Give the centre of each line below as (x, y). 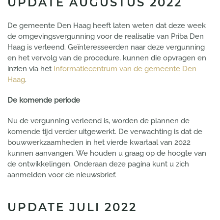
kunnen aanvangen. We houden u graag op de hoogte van (107, 153)
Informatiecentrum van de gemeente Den (125, 69)
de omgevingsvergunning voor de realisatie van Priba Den (106, 37)
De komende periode (44, 100)
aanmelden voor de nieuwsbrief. (62, 175)
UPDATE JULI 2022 (72, 207)
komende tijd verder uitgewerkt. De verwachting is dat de (105, 132)
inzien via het (30, 69)
